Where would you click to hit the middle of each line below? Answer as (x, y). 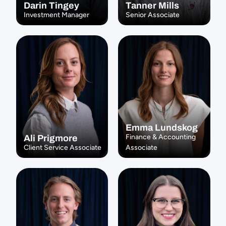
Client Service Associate (62, 148)
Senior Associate (153, 15)
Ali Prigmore (50, 138)
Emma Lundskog (162, 128)
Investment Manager (56, 15)
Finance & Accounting (161, 137)
